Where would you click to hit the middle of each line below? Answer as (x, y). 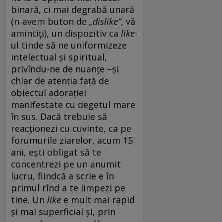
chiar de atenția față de (60, 81)
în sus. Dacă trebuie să (59, 116)
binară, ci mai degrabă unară (73, 9)
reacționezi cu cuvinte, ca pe (71, 128)
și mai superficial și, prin (63, 211)
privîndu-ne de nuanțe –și (65, 69)
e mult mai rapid (98, 199)
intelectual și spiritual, (59, 57)
